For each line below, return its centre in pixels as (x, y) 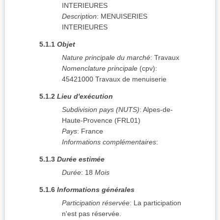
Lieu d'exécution (85, 96)
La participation (157, 203)
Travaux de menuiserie (131, 79)
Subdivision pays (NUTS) (101, 110)
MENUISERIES (124, 16)
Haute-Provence (87, 121)
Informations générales (96, 190)
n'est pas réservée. (92, 214)
